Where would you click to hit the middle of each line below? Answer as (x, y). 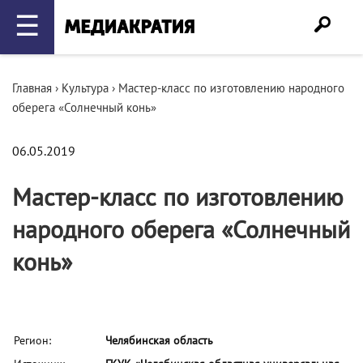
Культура (85, 88)
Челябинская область (159, 341)
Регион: (32, 341)
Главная (32, 88)
